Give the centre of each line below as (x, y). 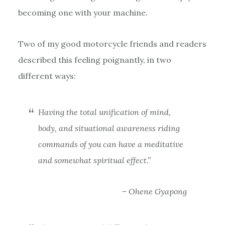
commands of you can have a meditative (110, 144)
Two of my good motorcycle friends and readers (112, 43)
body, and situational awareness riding (109, 128)
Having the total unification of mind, (104, 112)
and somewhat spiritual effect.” (94, 160)
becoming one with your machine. (83, 12)
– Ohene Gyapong (155, 191)
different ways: (47, 76)
